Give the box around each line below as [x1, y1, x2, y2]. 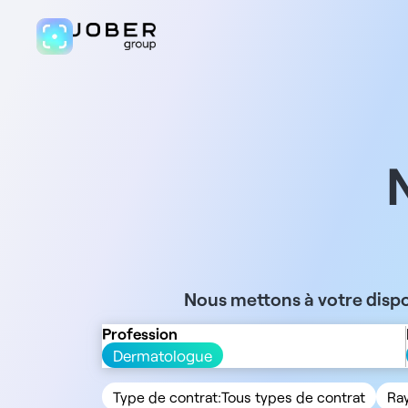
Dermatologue [113, 346, 212, 364]
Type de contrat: [113, 388, 221, 405]
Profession [102, 324, 178, 342]
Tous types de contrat [221, 388, 365, 405]
